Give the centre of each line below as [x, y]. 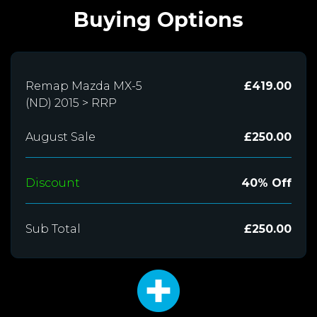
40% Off [266, 183]
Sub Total [53, 229]
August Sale [60, 137]
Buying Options [158, 19]
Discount [53, 183]
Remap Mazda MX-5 [84, 86]
